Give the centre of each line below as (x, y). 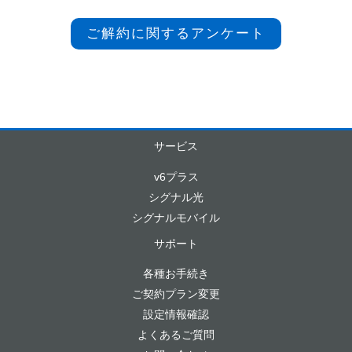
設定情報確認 (176, 315)
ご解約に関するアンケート (176, 34)
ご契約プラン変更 (176, 294)
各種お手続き (176, 274)
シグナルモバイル (176, 217)
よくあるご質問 (176, 335)
